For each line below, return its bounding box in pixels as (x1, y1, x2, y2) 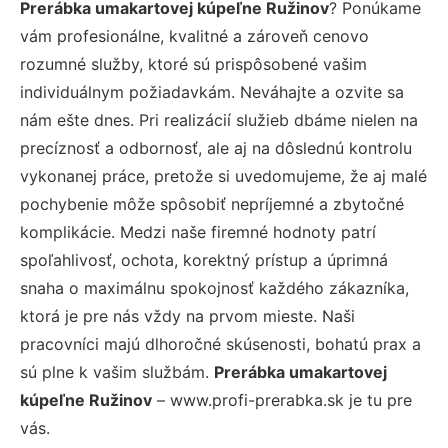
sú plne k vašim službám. (20, 361, 214, 382)
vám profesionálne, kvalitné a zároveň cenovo (20, 25, 369, 46)
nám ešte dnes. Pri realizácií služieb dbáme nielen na (20, 109, 418, 130)
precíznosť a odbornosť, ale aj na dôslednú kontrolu (20, 137, 412, 158)
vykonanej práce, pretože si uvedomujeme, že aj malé (20, 165, 427, 186)
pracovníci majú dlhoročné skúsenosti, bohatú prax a (20, 333, 421, 354)
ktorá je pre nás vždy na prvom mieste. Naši (20, 305, 355, 326)
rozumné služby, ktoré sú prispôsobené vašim (20, 53, 367, 74)
